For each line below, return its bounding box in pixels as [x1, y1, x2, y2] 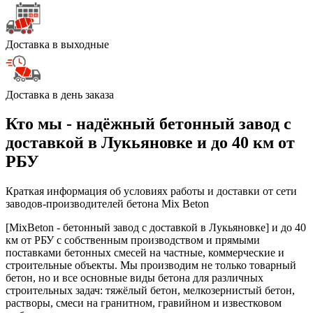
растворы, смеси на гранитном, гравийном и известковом [6, 297, 282, 310]
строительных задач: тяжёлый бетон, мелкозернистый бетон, [6, 284, 295, 297]
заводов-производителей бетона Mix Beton [6, 198, 209, 210]
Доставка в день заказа [6, 88, 114, 101]
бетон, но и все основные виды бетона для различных [6, 272, 263, 284]
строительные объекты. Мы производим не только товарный [6, 259, 296, 272]
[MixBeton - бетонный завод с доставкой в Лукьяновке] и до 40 [6, 221, 306, 234]
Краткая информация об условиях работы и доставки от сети [6, 185, 297, 198]
